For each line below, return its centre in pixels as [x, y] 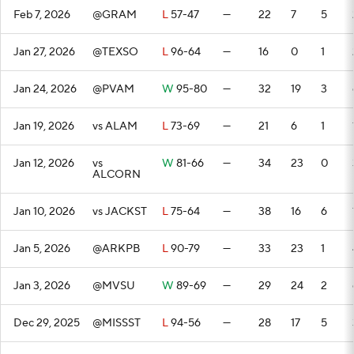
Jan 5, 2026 [42, 249]
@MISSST [117, 323]
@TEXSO [115, 52]
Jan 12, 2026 [44, 164]
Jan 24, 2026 [45, 89]
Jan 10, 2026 [44, 212]
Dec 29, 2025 [47, 323]
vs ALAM [115, 126]
